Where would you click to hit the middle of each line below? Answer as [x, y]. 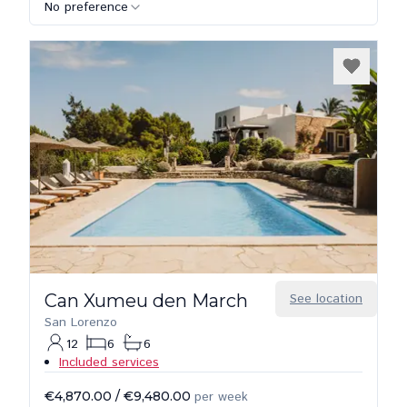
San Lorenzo [81, 323]
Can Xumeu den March [146, 301]
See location [326, 299]
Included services [109, 362]
